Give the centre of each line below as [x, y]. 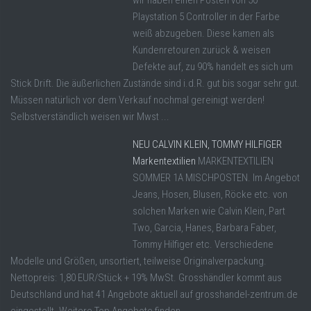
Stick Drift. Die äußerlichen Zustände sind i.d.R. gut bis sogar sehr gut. [155, 83]
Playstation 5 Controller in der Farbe [206, 16]
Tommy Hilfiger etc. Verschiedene [203, 244]
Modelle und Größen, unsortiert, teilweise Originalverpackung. [138, 261]
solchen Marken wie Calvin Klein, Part [209, 211]
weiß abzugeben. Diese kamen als [203, 33]
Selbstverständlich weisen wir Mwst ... [90, 116]
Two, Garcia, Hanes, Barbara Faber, [204, 227]
